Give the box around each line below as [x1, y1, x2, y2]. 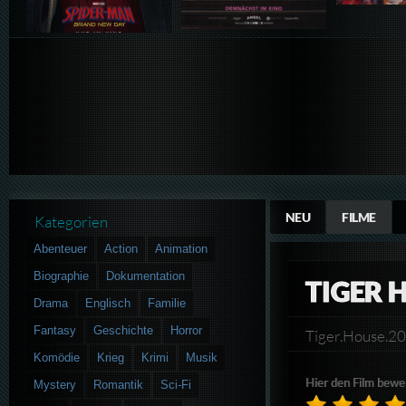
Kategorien [34, 212, 109, 232]
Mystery [34, 377, 77, 391]
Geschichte [93, 323, 154, 337]
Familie [148, 295, 187, 310]
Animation [155, 241, 208, 256]
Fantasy [34, 323, 77, 337]
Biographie [34, 268, 90, 283]
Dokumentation [106, 268, 186, 283]
